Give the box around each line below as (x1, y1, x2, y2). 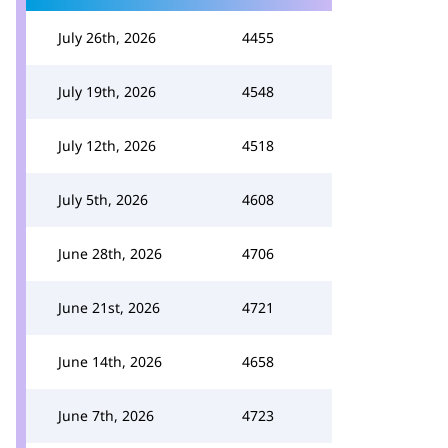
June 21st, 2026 (58, 298, 160, 317)
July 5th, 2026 (58, 190, 148, 209)
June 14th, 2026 (58, 352, 162, 371)
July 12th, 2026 (58, 136, 156, 155)
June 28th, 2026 (58, 244, 162, 263)
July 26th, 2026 (58, 28, 156, 47)
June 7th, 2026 (58, 406, 154, 425)
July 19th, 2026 (58, 82, 156, 101)
